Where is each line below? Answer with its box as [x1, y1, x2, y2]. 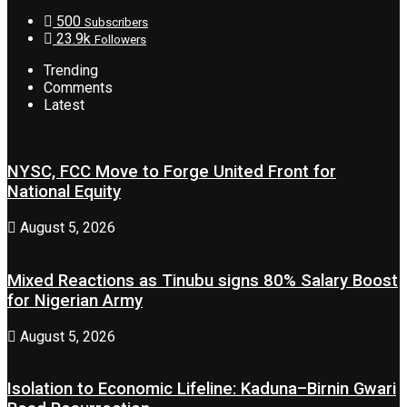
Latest [44, 95, 84, 114]
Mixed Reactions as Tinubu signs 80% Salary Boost [7, 270, 398, 291]
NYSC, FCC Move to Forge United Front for [7, 162, 336, 183]
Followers [94, 32, 146, 46]
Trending [44, 61, 98, 79]
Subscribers [84, 15, 148, 29]
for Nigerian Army [7, 290, 143, 311]
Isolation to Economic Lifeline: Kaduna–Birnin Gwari [7, 379, 396, 400]
